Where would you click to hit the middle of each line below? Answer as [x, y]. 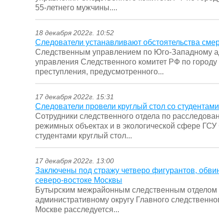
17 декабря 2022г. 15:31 [75, 97]
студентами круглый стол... [84, 136]
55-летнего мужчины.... [76, 8]
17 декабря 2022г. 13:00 [75, 161]
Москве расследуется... [77, 210]
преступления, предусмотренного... [99, 72]
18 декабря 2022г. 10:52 [75, 33]
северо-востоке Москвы [79, 180]
